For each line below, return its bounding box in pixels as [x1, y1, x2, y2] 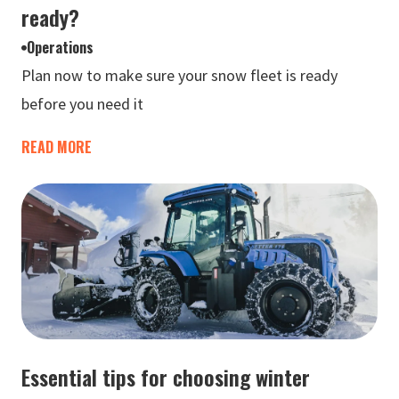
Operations [27, 37, 94, 58]
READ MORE [21, 136, 92, 158]
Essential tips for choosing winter [21, 361, 310, 393]
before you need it [21, 94, 143, 114]
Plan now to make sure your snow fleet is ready [21, 65, 338, 85]
